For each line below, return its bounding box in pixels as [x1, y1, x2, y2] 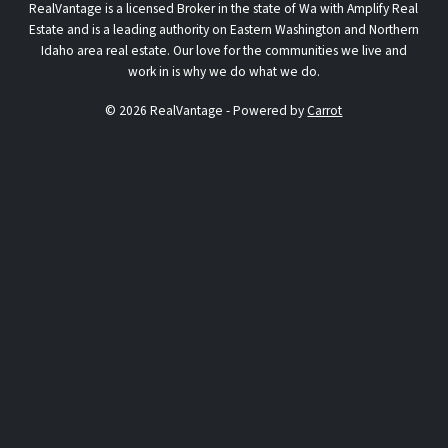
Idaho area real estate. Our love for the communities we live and [40, 40, 407, 60]
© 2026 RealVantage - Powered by [105, 100, 308, 120]
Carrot [307, 100, 343, 120]
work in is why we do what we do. [127, 61, 320, 81]
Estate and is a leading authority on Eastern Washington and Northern [28, 19, 419, 39]
